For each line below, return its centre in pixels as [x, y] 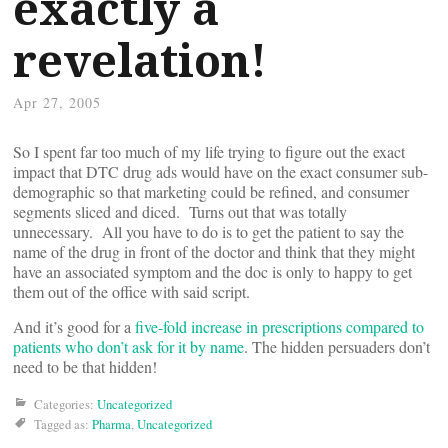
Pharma [111, 424]
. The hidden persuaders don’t [337, 346]
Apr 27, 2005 [57, 102]
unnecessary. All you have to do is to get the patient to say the [208, 231]
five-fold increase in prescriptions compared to [279, 326]
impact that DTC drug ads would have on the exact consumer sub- [220, 171]
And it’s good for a [74, 326]
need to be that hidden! [85, 366]
